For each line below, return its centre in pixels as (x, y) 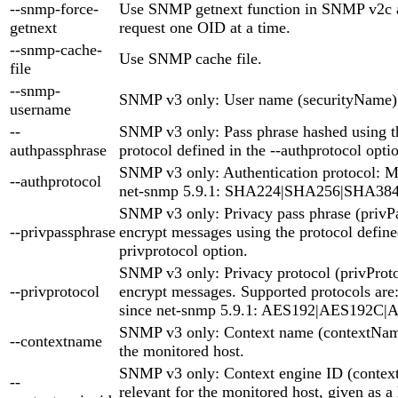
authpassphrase (58, 150)
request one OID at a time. (205, 27)
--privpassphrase (63, 231)
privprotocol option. (183, 250)
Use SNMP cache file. (191, 58)
